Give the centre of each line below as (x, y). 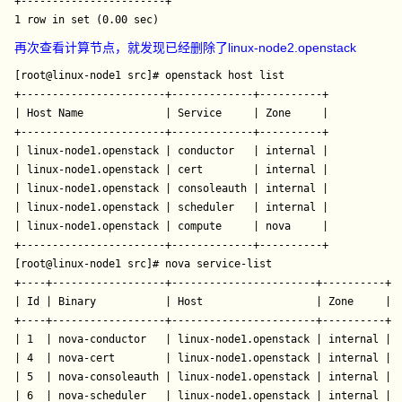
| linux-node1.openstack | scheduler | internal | (172, 207)
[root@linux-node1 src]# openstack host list (150, 75)
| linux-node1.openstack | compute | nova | (172, 226)
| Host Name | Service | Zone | (172, 113)
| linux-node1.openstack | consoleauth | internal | (172, 188)
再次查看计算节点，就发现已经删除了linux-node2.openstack (186, 48)
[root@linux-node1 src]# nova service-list (144, 264)
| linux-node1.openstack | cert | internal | (172, 170)
